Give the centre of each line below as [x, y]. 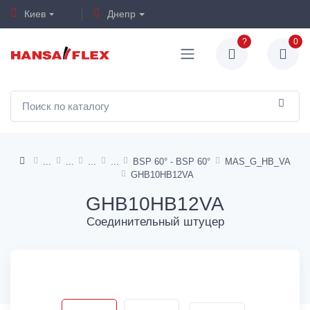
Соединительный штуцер [155, 221]
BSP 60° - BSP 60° [172, 161]
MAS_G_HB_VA [257, 161]
